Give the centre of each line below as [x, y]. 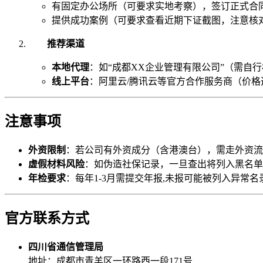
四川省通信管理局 [66, 247]
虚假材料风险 [56, 164]
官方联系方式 [47, 218]
